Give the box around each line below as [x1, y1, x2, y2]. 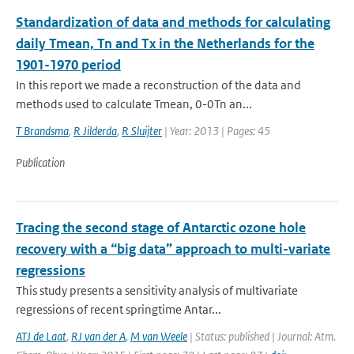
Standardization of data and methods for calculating [16, 13, 330, 31]
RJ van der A [71, 329, 126, 344]
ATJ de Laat [16, 329, 66, 344]
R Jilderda [73, 123, 117, 138]
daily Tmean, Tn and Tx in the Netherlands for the [16, 35, 314, 52]
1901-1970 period [16, 56, 121, 73]
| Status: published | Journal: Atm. [187, 329, 336, 344]
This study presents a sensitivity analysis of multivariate [16, 283, 298, 298]
